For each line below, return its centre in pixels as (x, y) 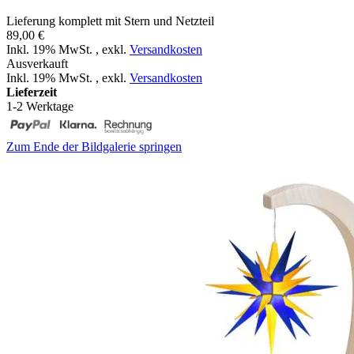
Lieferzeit (32, 92)
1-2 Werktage (40, 106)
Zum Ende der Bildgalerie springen (94, 146)
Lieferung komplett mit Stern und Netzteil (110, 21)
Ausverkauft (37, 63)
